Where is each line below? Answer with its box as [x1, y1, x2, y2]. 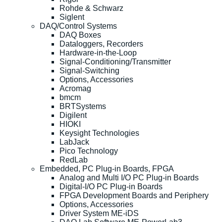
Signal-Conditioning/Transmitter [59, 57, 171, 66]
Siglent [59, 12, 84, 21]
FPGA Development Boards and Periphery [59, 191, 209, 200]
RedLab [59, 155, 88, 164]
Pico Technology [59, 146, 118, 155]
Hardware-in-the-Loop [59, 48, 137, 57]
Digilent [59, 111, 87, 119]
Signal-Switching [59, 66, 119, 75]
